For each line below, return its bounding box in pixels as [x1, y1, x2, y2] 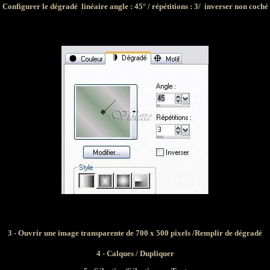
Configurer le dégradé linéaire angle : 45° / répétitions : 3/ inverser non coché [2, 2, 268, 11]
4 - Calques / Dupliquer [96, 249, 174, 258]
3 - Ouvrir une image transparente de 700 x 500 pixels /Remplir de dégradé [8, 228, 262, 237]
